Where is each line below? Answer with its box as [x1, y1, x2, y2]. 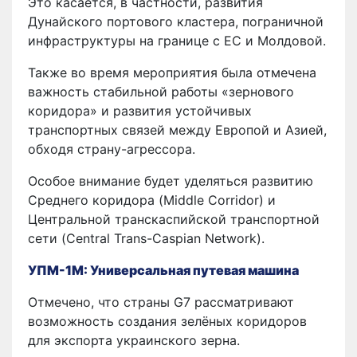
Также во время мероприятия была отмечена [28, 64, 316, 80]
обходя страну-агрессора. [28, 140, 195, 157]
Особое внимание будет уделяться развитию [28, 172, 313, 189]
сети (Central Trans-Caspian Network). [28, 229, 265, 246]
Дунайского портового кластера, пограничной [28, 13, 324, 29]
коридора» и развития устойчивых [28, 102, 252, 119]
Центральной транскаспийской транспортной [28, 210, 320, 227]
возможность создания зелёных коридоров [28, 312, 307, 329]
